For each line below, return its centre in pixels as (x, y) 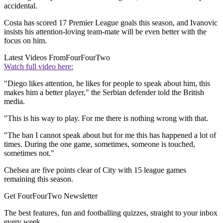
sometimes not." (29, 153)
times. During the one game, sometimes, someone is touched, (100, 144)
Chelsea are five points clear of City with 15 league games (95, 170)
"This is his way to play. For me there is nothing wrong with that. (106, 118)
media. (14, 102)
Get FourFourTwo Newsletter (51, 196)
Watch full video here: (39, 67)
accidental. (21, 6)
